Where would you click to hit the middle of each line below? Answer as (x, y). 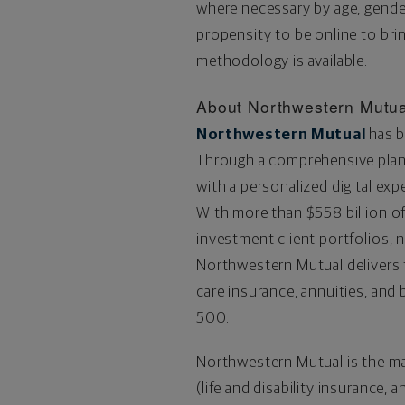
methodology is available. (282, 61)
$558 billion (347, 213)
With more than (251, 213)
